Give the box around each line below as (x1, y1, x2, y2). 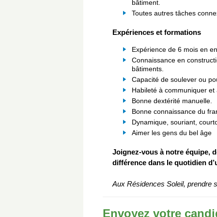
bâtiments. (132, 65, 164, 73)
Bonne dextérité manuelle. (132, 97, 212, 105)
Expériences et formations (112, 28, 201, 37)
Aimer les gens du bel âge (132, 129, 212, 137)
